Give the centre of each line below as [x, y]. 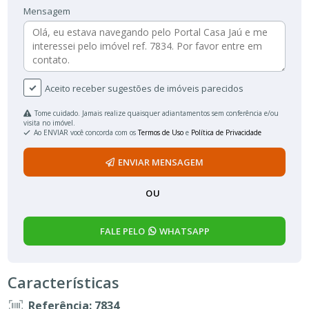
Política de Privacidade [227, 133]
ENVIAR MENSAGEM [161, 162]
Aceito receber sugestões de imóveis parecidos [144, 89]
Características [64, 282]
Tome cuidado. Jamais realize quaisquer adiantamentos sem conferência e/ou [157, 113]
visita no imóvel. [50, 123]
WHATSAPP [184, 231]
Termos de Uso [161, 133]
